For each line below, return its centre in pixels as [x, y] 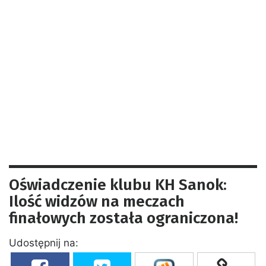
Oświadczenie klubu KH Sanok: [118, 185]
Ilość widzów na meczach [97, 201]
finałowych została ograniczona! [123, 218]
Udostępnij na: [44, 243]
